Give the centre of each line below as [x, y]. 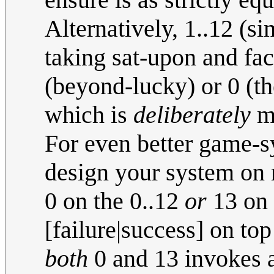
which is [89, 115]
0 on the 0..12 [115, 201]
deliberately [192, 115]
